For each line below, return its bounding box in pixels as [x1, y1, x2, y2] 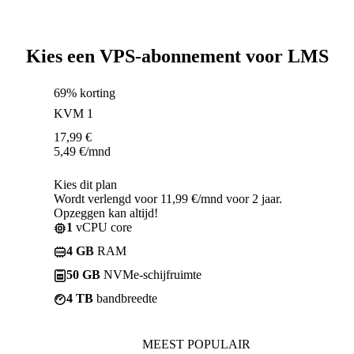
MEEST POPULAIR [141, 337, 250, 351]
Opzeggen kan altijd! [54, 205, 158, 220]
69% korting [54, 85, 115, 100]
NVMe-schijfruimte [100, 267, 201, 281]
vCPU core [73, 220, 132, 234]
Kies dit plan [54, 177, 117, 191]
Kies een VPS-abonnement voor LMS [25, 45, 329, 66]
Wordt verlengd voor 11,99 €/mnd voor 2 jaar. [54, 191, 282, 205]
